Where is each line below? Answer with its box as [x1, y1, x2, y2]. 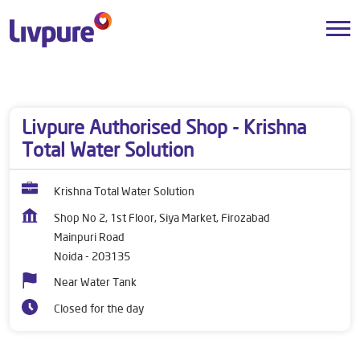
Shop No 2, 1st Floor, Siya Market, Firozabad [54, 211, 270, 225]
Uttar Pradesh [112, 72, 180, 87]
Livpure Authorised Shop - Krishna [22, 115, 306, 139]
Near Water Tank [54, 275, 137, 289]
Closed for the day [54, 301, 144, 316]
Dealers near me [10, 72, 90, 87]
